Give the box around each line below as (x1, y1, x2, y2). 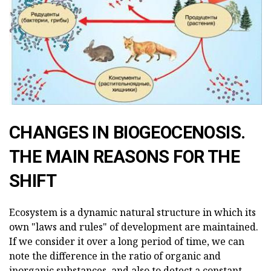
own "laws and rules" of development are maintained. (9, 220, 258, 234)
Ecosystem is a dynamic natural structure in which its (9, 206, 256, 220)
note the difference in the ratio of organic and (9, 249, 221, 263)
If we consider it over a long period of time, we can (9, 235, 244, 249)
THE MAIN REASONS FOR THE (9, 146, 240, 168)
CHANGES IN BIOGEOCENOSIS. (9, 122, 246, 143)
